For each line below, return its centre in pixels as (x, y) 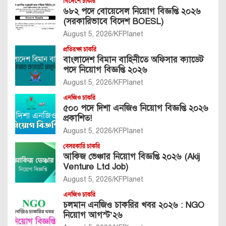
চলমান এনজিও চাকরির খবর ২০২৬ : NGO (134, 205)
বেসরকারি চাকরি (81, 147)
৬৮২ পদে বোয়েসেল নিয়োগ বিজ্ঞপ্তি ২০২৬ (132, 12)
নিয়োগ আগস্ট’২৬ (93, 215)
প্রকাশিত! (77, 119)
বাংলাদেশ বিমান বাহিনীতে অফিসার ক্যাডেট (133, 60)
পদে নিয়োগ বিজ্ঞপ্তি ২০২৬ (105, 70)
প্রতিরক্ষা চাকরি (80, 50)
